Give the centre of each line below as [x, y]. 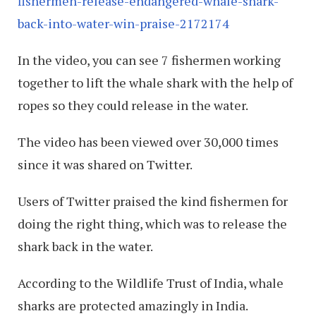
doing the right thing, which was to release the [152, 224]
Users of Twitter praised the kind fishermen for [153, 201]
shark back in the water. [85, 247]
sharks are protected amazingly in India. [133, 306]
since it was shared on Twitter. [105, 165]
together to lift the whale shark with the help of [155, 83]
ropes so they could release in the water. [133, 105]
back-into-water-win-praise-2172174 [123, 24]
